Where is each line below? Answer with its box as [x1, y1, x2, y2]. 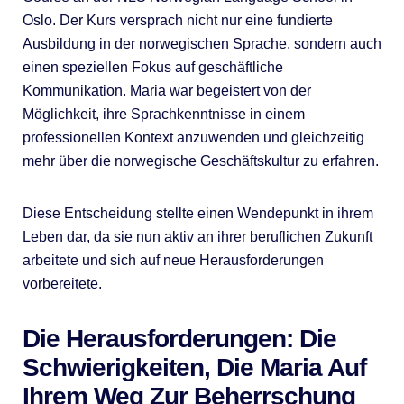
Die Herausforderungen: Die [22, 324, 336, 353]
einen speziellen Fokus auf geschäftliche [22, 59, 283, 75]
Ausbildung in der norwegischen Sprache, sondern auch [22, 35, 381, 51]
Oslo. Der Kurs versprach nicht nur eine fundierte [22, 12, 333, 28]
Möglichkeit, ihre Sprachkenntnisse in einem [22, 106, 305, 122]
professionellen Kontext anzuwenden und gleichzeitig [22, 129, 364, 145]
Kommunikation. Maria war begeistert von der [22, 82, 311, 98]
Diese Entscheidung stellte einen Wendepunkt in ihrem [22, 205, 373, 221]
